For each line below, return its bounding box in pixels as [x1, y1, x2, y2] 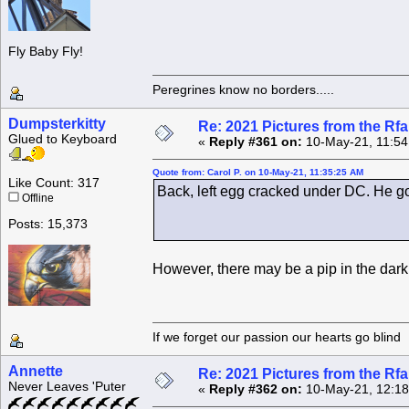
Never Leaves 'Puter [8, 380, 126, 394]
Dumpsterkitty [8, 116, 106, 132]
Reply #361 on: [209, 135, 302, 150]
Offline [19, 193, 54, 204]
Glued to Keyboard [8, 132, 117, 147]
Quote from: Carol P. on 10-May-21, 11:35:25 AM [152, 167, 363, 178]
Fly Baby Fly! [8, 45, 83, 59]
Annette [8, 363, 63, 380]
